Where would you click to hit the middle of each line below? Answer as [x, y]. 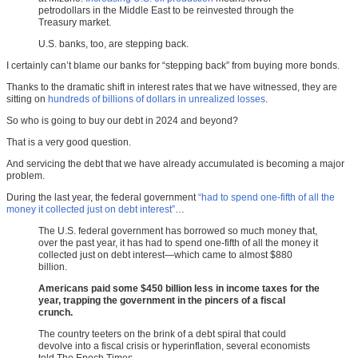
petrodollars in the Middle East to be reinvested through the [166, 11]
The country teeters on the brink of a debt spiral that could [162, 334]
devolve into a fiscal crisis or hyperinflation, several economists [174, 346]
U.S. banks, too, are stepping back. [113, 44]
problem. [26, 176]
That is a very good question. [69, 143]
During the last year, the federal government [102, 198]
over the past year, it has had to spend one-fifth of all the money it [178, 243]
